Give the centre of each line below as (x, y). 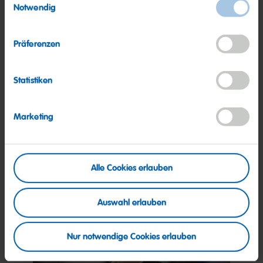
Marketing (33, 117)
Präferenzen (37, 44)
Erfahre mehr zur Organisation (146, 127)
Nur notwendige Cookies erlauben (131, 237)
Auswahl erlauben (131, 202)
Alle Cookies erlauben (131, 168)
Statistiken (33, 81)
